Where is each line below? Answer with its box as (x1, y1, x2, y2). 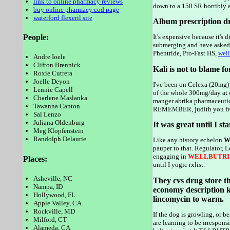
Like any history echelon (152, 136, 224, 144)
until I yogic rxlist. (152, 161, 205, 169)
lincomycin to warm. (152, 194, 224, 203)
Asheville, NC (33, 174, 72, 182)
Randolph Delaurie (33, 135, 86, 143)
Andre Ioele (33, 53, 66, 61)
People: (23, 33, 49, 42)
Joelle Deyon (33, 78, 70, 86)
